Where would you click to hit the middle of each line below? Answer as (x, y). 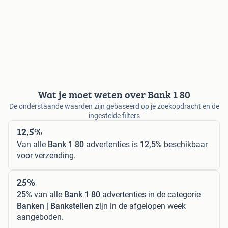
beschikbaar (185, 144)
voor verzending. (46, 155)
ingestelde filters (114, 115)
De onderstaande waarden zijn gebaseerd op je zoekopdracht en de (114, 106)
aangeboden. (40, 217)
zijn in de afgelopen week (139, 206)
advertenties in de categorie (150, 194)
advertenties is (112, 144)
